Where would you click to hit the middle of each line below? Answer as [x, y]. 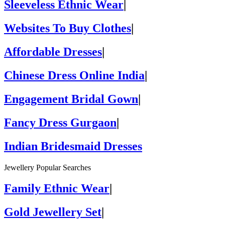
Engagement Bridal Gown [71, 99]
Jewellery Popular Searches [47, 167]
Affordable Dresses [53, 52]
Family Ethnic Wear [57, 189]
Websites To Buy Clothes [68, 28]
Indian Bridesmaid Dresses [73, 146]
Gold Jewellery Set [53, 212]
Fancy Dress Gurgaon [60, 122]
